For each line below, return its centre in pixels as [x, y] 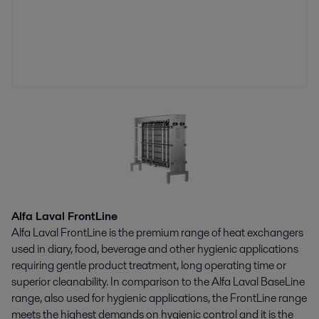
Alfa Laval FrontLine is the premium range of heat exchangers [157, 232]
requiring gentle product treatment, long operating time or [149, 265]
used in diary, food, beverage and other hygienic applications [155, 249]
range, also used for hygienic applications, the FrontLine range [159, 298]
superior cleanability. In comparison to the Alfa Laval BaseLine [158, 281]
